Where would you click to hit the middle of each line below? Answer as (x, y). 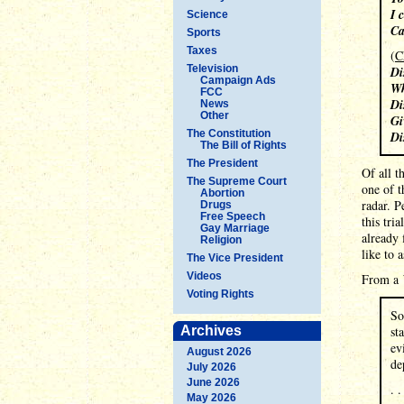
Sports (204, 32)
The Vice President (235, 257)
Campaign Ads (238, 80)
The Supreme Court (237, 181)
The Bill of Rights (243, 145)
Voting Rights (220, 294)
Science (207, 14)
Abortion (222, 193)
